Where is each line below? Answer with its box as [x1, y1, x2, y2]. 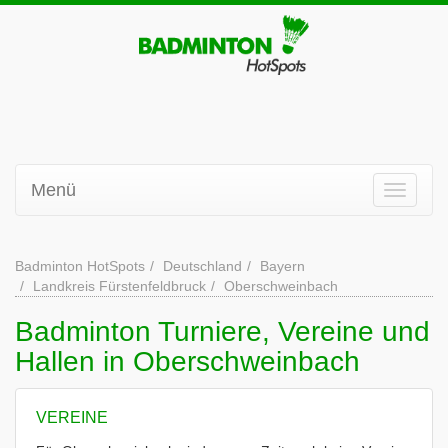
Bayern [260, 258, 305, 274]
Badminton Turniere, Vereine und [15, 316, 430, 347]
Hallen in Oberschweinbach [15, 346, 360, 377]
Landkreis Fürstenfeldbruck [33, 278, 206, 294]
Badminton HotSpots [15, 258, 145, 274]
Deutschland [163, 258, 242, 274]
